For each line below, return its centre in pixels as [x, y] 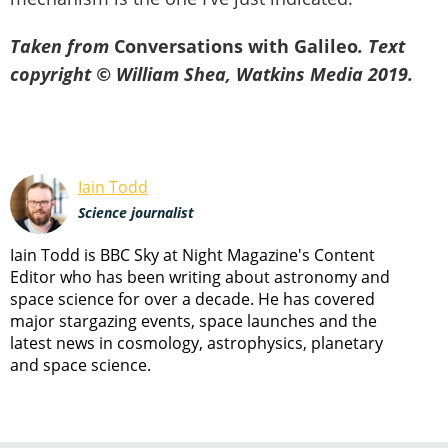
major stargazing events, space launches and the [193, 321]
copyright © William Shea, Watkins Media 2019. [211, 74]
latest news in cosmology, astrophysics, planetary [196, 343]
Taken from [62, 46]
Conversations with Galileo [236, 46]
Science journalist [136, 213]
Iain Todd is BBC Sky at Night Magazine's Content [192, 255]
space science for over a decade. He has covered [192, 299]
